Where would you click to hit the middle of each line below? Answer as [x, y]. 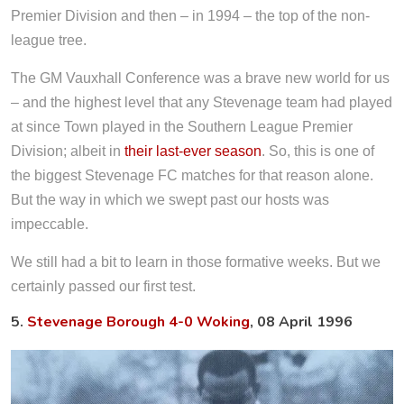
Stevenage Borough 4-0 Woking [138, 322]
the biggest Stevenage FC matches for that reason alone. [192, 176]
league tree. [49, 41]
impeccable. [50, 225]
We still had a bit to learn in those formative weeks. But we [196, 262]
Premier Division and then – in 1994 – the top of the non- [190, 16]
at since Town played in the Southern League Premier [182, 127]
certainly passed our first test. [103, 287]
